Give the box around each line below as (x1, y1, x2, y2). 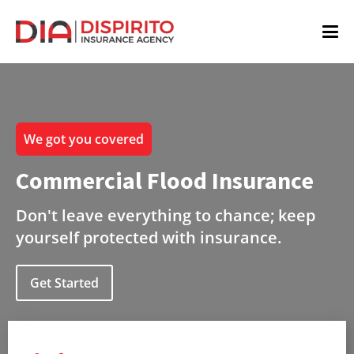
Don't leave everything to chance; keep (16, 205, 315, 226)
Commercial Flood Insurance (16, 165, 314, 195)
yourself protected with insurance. (16, 227, 281, 248)
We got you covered (24, 130, 144, 148)
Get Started (30, 274, 99, 292)
